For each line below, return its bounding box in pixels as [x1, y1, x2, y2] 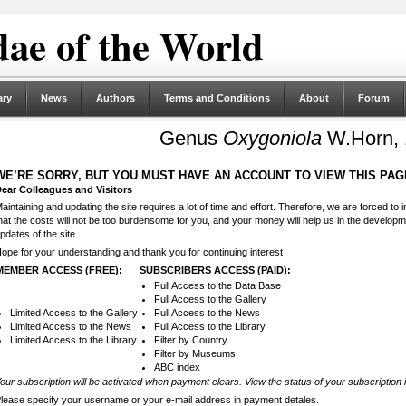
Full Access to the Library [153, 321, 266, 333]
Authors [95, 92, 135, 103]
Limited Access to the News [9, 321, 131, 333]
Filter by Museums [153, 348, 236, 360]
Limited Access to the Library [9, 334, 137, 346]
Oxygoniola [222, 127, 322, 150]
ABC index [153, 362, 200, 373]
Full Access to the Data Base [153, 280, 281, 292]
